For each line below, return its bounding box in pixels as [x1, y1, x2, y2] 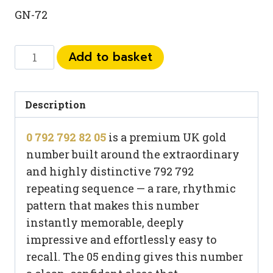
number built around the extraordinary [26, 147, 239, 162]
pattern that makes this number [26, 198, 199, 213]
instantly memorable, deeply [26, 215, 184, 230]
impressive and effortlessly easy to [26, 232, 216, 247]
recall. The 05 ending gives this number [26, 249, 243, 264]
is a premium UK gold [106, 130, 226, 145]
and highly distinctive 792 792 [26, 164, 194, 179]
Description [25, 98, 87, 112]
